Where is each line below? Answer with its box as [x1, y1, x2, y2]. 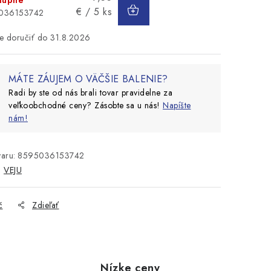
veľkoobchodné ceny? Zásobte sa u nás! [8, 99, 163, 111]
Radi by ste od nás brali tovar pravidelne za [8, 87, 172, 99]
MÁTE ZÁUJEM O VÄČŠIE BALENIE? [8, 72, 168, 86]
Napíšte [163, 99, 191, 111]
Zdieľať [32, 199, 59, 211]
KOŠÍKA [139, 5, 200, 27]
